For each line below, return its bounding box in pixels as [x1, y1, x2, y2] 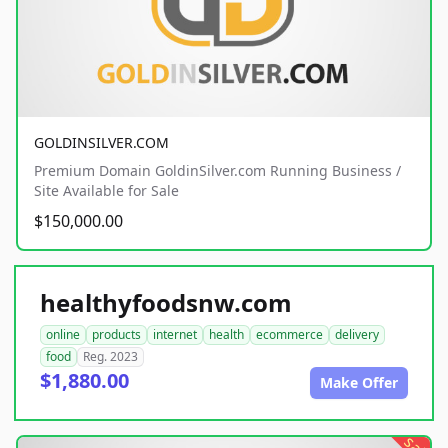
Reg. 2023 [83, 347, 138, 365]
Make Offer [320, 372, 398, 392]
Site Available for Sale [34, 180, 179, 200]
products [92, 325, 141, 343]
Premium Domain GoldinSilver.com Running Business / [34, 160, 401, 180]
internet [153, 325, 197, 343]
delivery [335, 325, 379, 343]
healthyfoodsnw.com [40, 285, 292, 319]
